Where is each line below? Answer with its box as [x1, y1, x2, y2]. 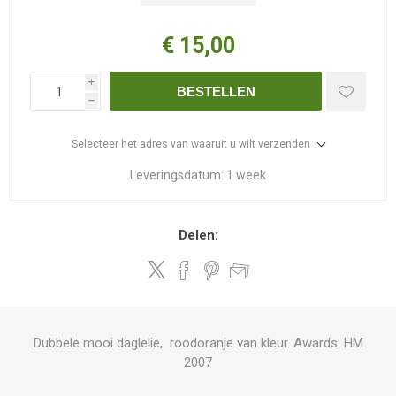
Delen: [178, 227, 218, 243]
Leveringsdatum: [130, 168, 224, 182]
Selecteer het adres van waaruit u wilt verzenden [72, 138, 310, 150]
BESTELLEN [176, 84, 255, 99]
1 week [226, 168, 266, 182]
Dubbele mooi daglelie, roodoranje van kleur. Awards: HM [33, 335, 363, 351]
